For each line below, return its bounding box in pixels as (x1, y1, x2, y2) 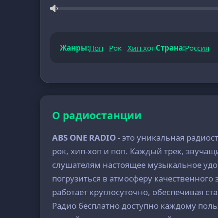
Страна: (156, 43, 185, 53)
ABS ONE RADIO (52, 132, 116, 143)
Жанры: (60, 43, 90, 53)
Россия (185, 43, 210, 53)
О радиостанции (52, 109, 142, 122)
